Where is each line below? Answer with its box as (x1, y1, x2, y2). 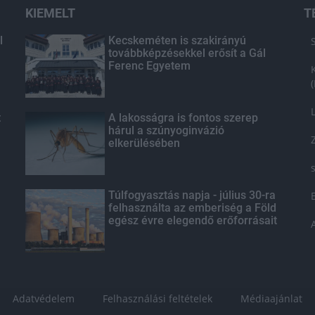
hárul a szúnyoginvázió (108, 124, 224, 137)
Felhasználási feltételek (103, 292, 212, 305)
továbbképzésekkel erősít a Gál (108, 46, 266, 60)
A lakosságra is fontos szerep (108, 111, 258, 124)
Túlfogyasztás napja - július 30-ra (108, 188, 276, 202)
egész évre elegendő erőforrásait (108, 214, 277, 227)
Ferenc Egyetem (108, 59, 191, 72)
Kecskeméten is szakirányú (108, 34, 246, 47)
